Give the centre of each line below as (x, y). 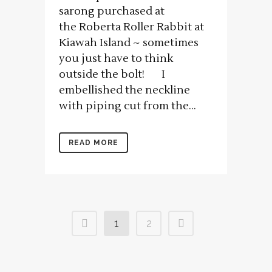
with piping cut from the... (127, 106)
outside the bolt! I (112, 74)
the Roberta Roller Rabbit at (131, 27)
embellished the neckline (124, 90)
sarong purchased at (112, 11)
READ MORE (93, 142)
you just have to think (116, 58)
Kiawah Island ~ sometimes (129, 42)
